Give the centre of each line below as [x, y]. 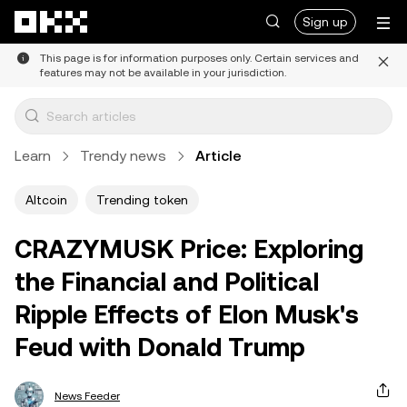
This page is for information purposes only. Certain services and [199, 58]
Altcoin [46, 200]
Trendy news [123, 156]
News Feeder [87, 396]
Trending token [142, 200]
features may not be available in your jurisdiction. [163, 73]
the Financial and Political [167, 282]
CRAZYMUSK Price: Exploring [189, 249]
